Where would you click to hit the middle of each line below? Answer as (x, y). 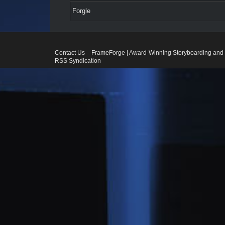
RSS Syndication (78, 61)
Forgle (81, 11)
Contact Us (70, 53)
